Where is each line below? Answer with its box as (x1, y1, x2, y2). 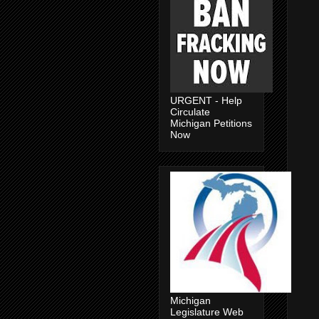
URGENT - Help (170, 94, 242, 106)
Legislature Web (170, 305, 244, 318)
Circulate (170, 105, 210, 117)
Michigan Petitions (170, 117, 252, 129)
